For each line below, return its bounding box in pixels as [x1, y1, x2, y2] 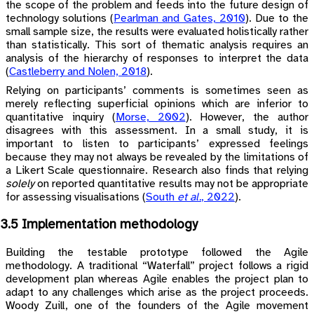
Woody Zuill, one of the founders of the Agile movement [6, 300, 308, 313]
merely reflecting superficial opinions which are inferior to [6, 97, 308, 110]
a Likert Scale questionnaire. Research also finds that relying [6, 164, 308, 177]
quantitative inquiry [6, 111, 112, 123]
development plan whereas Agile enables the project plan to [6, 273, 308, 286]
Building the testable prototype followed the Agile [6, 247, 308, 259]
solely [6, 177, 34, 190]
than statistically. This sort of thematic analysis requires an [6, 39, 308, 51]
